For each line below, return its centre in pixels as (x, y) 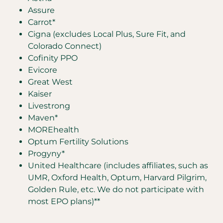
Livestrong (49, 106)
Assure (41, 10)
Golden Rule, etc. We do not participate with (116, 189)
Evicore (43, 70)
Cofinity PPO (53, 58)
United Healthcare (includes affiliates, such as (118, 166)
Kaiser (40, 94)
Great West (50, 82)
